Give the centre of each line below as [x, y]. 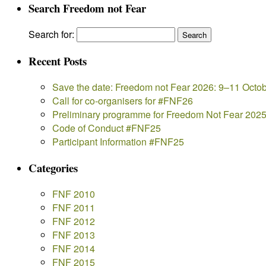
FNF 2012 [74, 221]
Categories [53, 167]
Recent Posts [58, 61]
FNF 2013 [74, 235]
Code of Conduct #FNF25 [107, 128]
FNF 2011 [74, 207]
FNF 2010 [74, 194]
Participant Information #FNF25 [118, 142]
